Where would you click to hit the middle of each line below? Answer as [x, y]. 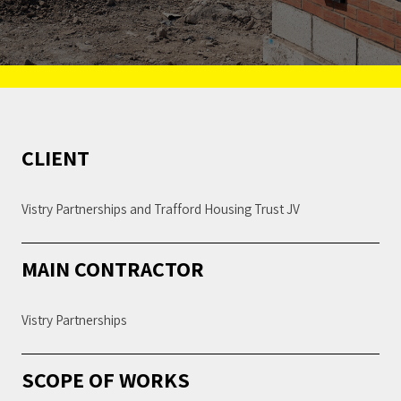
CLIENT [55, 158]
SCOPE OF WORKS [108, 379]
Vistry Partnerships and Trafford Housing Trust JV [161, 209]
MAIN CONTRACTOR [113, 268]
